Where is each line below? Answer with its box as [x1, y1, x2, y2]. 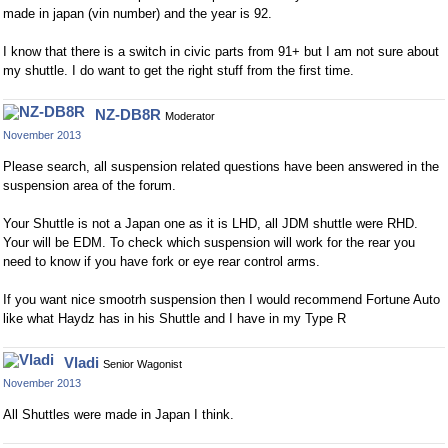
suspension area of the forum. [3, 178, 176, 194]
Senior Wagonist [103, 358, 182, 371]
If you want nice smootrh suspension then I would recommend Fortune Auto [3, 292, 440, 308]
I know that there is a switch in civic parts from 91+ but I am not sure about [3, 44, 439, 60]
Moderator [165, 110, 215, 123]
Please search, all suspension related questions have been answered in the [3, 159, 439, 175]
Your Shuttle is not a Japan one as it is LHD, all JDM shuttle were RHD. [3, 216, 418, 232]
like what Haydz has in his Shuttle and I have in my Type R [3, 311, 346, 327]
